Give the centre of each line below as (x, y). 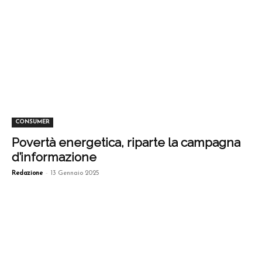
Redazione (27, 173)
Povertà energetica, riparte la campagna (126, 142)
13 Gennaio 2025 (75, 173)
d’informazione (54, 157)
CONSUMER (32, 122)
